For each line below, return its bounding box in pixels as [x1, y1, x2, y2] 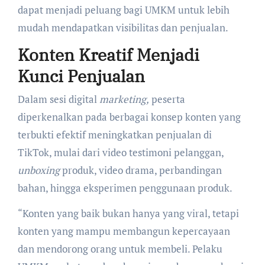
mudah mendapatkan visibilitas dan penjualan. [17, 20, 228, 34]
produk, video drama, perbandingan [59, 163, 222, 177]
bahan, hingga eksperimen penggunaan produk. [17, 181, 232, 195]
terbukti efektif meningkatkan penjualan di [17, 128, 212, 142]
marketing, [99, 92, 149, 106]
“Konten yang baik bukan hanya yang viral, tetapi [17, 206, 239, 221]
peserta [148, 92, 185, 106]
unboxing [17, 163, 60, 177]
